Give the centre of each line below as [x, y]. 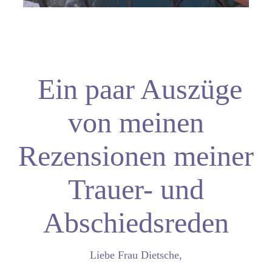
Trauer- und [136, 189]
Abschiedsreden [136, 222]
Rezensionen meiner [136, 155]
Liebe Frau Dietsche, [136, 255]
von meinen [136, 122]
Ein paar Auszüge [136, 89]
